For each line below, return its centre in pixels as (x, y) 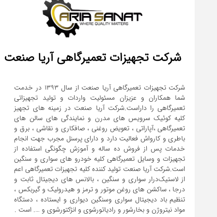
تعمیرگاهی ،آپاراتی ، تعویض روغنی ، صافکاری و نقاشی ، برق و (100, 128)
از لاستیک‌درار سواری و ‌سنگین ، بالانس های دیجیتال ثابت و (100, 179)
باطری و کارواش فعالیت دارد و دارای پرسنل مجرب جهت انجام (100, 139)
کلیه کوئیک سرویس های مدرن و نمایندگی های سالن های (100, 118)
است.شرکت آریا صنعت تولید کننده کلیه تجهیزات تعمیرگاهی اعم (100, 169)
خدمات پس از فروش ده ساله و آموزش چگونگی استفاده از (100, 149)
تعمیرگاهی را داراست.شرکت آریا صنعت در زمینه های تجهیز (100, 108)
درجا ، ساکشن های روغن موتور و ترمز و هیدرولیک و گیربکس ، (100, 189)
